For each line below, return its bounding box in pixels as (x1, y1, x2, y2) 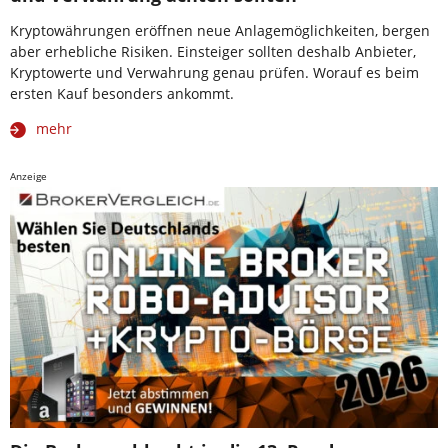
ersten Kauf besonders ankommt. (10, 83, 234, 103)
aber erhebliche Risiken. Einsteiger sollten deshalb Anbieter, (10, 41, 416, 61)
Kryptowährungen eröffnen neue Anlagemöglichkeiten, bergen (10, 20, 430, 40)
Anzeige (10, 168, 47, 183)
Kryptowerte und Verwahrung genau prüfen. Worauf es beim (10, 62, 419, 82)
